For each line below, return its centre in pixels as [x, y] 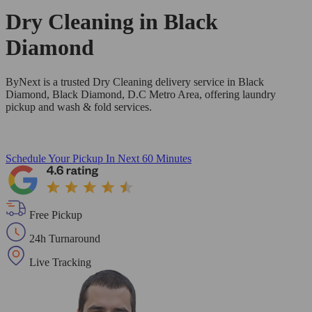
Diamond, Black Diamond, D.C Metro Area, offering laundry [141, 94]
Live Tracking [60, 262]
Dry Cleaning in [85, 22]
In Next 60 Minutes [149, 158]
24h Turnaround [65, 238]
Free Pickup [56, 214]
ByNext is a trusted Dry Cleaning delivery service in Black [135, 81]
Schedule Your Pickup [54, 158]
